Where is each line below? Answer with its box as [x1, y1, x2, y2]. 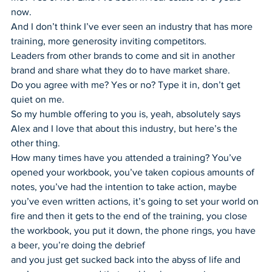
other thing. [11, 137, 60, 148]
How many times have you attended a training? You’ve [11, 152, 244, 163]
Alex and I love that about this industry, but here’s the [11, 123, 240, 134]
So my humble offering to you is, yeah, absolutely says [11, 108, 243, 119]
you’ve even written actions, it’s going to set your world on [11, 195, 261, 206]
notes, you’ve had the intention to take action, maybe [11, 181, 239, 192]
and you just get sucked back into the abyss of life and [11, 254, 243, 265]
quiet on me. [11, 93, 64, 104]
